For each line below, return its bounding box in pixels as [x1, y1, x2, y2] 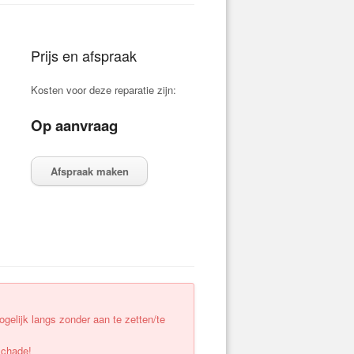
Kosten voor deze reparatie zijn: [31, 82, 177, 97]
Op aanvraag [31, 115, 119, 136]
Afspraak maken [50, 163, 129, 179]
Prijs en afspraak [31, 45, 137, 66]
